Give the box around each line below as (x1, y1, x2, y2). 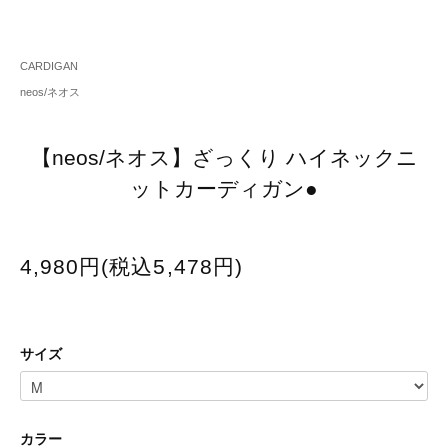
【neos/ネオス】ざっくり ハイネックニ (30, 146, 418, 170)
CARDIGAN (20, 60, 78, 73)
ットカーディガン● (130, 177, 318, 201)
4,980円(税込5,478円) (20, 255, 243, 279)
